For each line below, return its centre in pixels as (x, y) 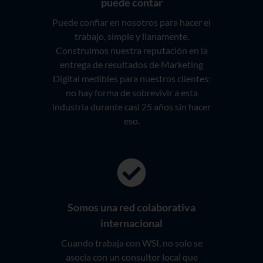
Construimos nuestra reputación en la (131, 50)
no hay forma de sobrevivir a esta (131, 93)
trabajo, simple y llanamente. (131, 36)
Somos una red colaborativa (131, 208)
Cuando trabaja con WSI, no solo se (131, 243)
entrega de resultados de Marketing (131, 65)
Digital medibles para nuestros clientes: (131, 79)
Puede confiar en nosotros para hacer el (131, 22)
